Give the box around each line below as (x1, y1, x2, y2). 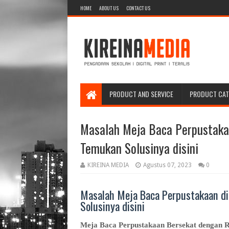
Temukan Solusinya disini (80, 139, 198, 157)
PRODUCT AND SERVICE (109, 88, 173, 99)
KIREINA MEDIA (87, 162, 129, 169)
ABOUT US (99, 4, 119, 12)
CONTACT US (126, 4, 150, 12)
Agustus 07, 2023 (143, 162, 192, 169)
